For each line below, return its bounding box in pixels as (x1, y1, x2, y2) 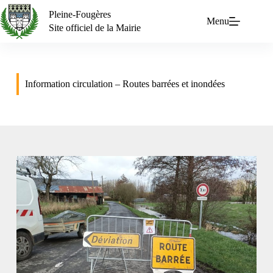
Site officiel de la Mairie (49, 23, 141, 34)
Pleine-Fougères (49, 9, 112, 19)
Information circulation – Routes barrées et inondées (24, 79, 225, 89)
